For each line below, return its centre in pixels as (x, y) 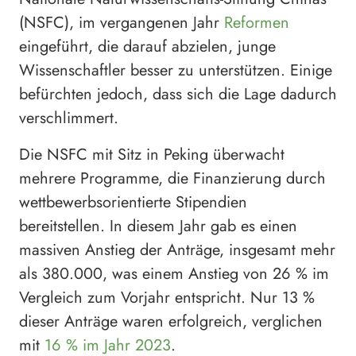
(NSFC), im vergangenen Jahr (122, 22)
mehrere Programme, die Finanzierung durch (172, 178)
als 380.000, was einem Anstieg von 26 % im (174, 273)
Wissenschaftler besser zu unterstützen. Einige (176, 70)
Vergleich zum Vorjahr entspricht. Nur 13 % (167, 297)
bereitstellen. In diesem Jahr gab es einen (158, 226)
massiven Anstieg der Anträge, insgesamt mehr (177, 250)
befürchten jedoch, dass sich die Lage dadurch (178, 94)
